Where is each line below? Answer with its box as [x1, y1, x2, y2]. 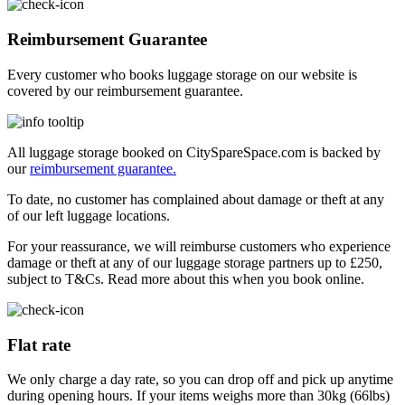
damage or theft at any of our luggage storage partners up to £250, [7, 254, 382, 270]
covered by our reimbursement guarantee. [7, 82, 243, 99]
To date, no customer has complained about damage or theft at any [7, 191, 384, 207]
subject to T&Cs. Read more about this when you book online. [7, 270, 364, 287]
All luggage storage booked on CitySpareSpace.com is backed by [7, 144, 381, 160]
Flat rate [7, 334, 71, 354]
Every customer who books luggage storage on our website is [7, 66, 357, 82]
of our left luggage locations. [7, 207, 170, 223]
